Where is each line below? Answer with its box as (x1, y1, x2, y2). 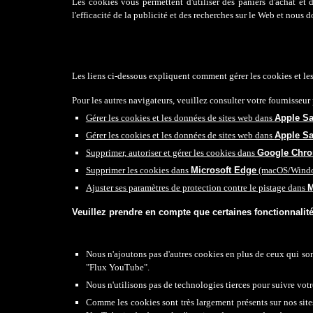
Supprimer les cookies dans (85, 165, 191, 175)
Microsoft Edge (190, 165, 256, 175)
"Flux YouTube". (85, 262, 150, 272)
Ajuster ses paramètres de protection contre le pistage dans (85, 182, 307, 193)
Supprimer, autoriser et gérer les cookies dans (85, 147, 257, 158)
